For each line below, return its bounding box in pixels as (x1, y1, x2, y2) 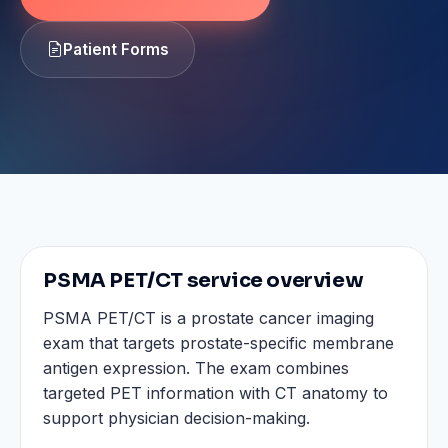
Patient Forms (62, 39, 169, 59)
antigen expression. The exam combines (43, 358, 350, 379)
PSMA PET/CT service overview (43, 267, 364, 293)
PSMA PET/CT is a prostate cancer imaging (43, 308, 375, 329)
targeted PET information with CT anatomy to (43, 383, 389, 404)
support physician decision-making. (43, 408, 311, 429)
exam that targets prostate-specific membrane (43, 333, 395, 354)
